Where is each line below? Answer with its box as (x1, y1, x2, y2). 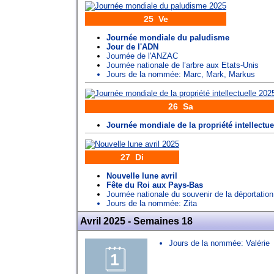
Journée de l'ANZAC (106, 51, 178, 61)
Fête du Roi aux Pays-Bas (106, 180, 203, 190)
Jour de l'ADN (106, 42, 158, 51)
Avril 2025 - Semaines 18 (80, 215, 193, 226)
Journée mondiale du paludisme (106, 32, 229, 42)
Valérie (246, 238, 270, 248)
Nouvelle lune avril (106, 171, 177, 180)
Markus (229, 69, 255, 79)
